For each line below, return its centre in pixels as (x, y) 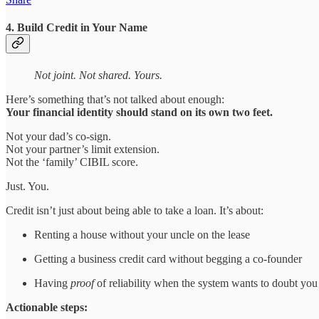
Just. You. (27, 186)
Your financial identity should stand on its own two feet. (139, 112)
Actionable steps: (47, 307)
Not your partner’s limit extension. (83, 149)
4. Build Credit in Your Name (77, 28)
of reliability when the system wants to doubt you (206, 283)
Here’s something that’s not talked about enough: (115, 99)
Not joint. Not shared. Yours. (98, 75)
